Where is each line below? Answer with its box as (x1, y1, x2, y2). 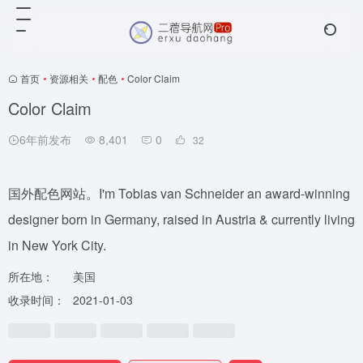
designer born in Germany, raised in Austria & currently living (8, 210, 355, 228)
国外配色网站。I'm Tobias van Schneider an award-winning (8, 184, 350, 203)
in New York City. (8, 236, 106, 254)
